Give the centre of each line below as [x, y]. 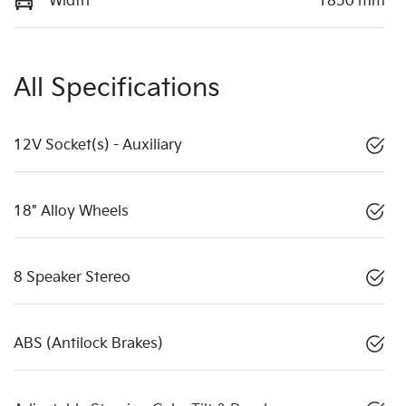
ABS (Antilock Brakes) [88, 343]
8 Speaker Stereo [72, 277]
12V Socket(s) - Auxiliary [98, 145]
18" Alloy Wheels [71, 211]
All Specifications [117, 88]
